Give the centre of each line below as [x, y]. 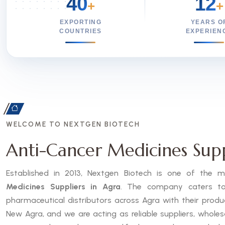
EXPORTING [81, 22]
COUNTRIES [81, 31]
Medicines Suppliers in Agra [63, 187]
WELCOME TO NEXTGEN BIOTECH [73, 124]
